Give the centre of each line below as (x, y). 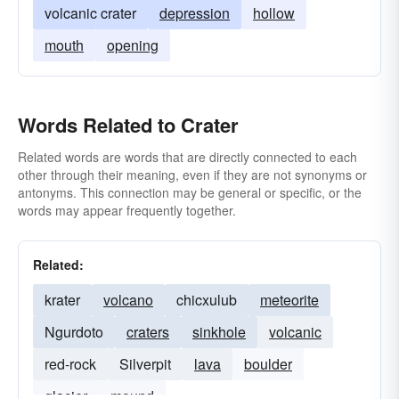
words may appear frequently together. (127, 210)
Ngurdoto (74, 332)
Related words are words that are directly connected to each (187, 157)
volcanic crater (90, 13)
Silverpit (145, 364)
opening (133, 45)
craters (148, 332)
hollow (274, 13)
